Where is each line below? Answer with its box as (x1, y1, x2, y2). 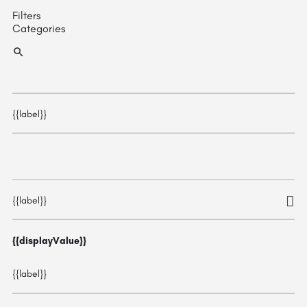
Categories (12, 22, 65, 36)
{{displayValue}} (12, 235, 86, 247)
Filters (12, 9, 40, 23)
